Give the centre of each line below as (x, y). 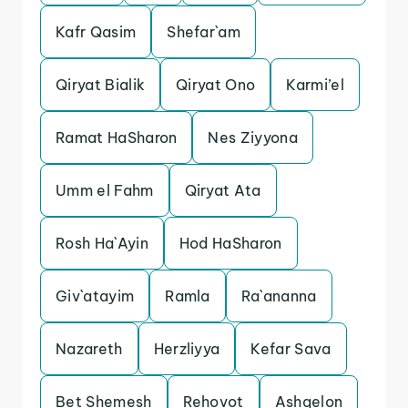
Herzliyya (187, 349)
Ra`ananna (279, 296)
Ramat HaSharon (117, 138)
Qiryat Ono (216, 85)
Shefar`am (204, 32)
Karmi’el (315, 85)
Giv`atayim (95, 296)
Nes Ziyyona (253, 138)
